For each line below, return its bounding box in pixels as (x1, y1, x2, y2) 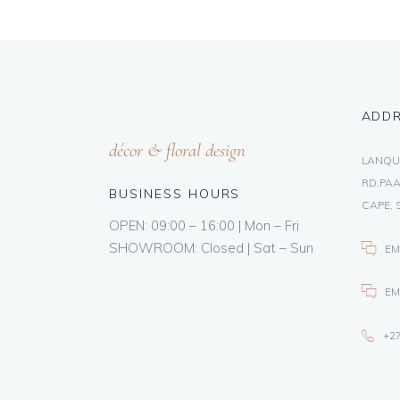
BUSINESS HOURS (109, 186, 241, 202)
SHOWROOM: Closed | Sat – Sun (109, 239, 313, 256)
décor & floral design (109, 139, 246, 162)
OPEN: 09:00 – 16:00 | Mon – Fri (109, 217, 299, 234)
